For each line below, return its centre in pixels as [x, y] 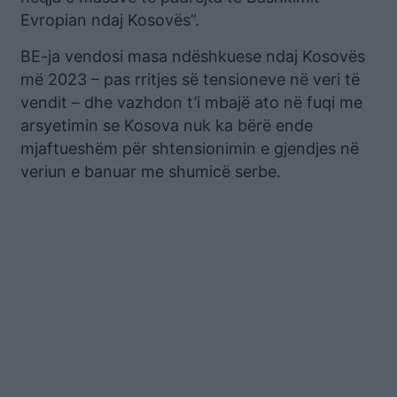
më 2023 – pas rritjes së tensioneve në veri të [190, 79]
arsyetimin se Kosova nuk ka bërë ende [167, 125]
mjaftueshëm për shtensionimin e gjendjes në [190, 148]
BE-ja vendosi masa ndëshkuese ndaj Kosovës [193, 56]
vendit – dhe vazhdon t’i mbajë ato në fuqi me [191, 102]
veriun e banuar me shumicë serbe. [151, 171]
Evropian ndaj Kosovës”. [110, 20]
